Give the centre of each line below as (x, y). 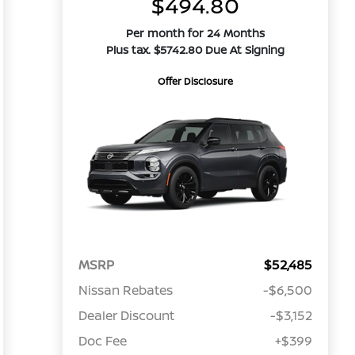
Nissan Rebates (125, 290)
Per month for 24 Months (195, 33)
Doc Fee (102, 341)
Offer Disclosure (195, 81)
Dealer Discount (126, 316)
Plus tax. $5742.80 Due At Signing (195, 50)
